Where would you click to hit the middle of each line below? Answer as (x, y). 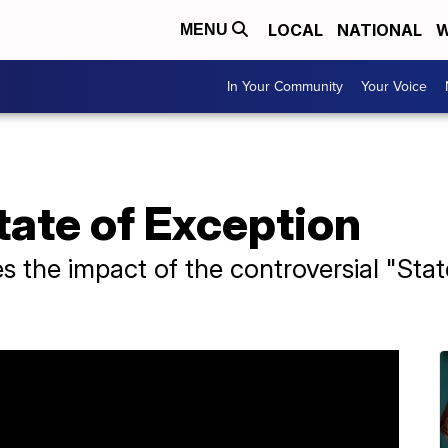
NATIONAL (379, 30)
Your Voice (394, 86)
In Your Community (285, 86)
